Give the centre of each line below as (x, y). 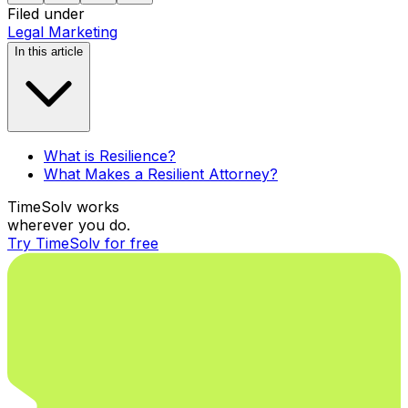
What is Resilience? (110, 156)
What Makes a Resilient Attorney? (161, 174)
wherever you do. (69, 225)
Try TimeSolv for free (83, 244)
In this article (49, 52)
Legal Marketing (62, 32)
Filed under (46, 14)
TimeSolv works (63, 207)
